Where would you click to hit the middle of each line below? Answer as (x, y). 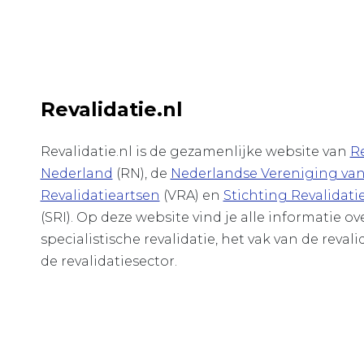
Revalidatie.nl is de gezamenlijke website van (195, 151)
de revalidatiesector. (108, 261)
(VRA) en (191, 195)
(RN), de (141, 173)
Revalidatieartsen (100, 195)
